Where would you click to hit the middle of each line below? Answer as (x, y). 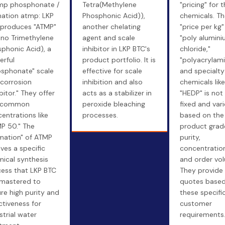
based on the (202, 115)
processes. (100, 115)
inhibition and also (112, 82)
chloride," (195, 49)
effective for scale (112, 71)
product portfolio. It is (119, 60)
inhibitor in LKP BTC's (116, 49)
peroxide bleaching (114, 104)
